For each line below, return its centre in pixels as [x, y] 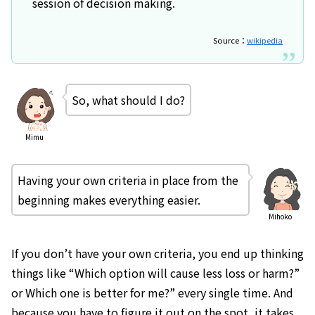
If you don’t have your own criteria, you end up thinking [157, 253]
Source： [230, 40]
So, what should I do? [128, 100]
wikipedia [265, 40]
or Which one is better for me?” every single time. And [152, 293]
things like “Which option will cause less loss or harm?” [155, 273]
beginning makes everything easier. [109, 199]
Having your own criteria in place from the [128, 180]
